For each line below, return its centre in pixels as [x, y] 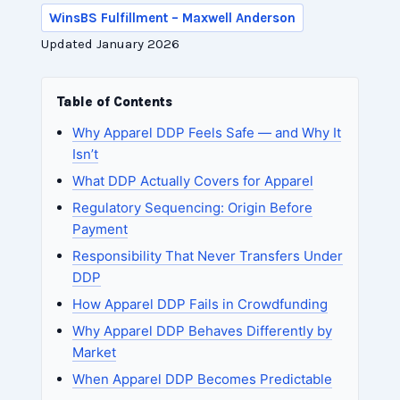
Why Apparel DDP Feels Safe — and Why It [207, 133]
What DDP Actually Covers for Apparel [193, 181]
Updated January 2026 [111, 44]
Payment [100, 229]
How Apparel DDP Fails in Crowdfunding [200, 304]
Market [95, 353]
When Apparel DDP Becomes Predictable [203, 379]
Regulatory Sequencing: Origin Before [193, 208]
